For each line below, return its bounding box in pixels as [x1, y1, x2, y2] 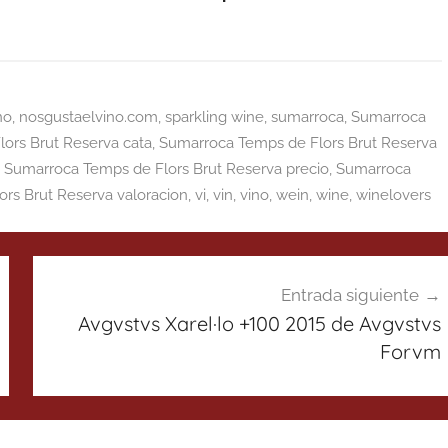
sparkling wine [164, 107, 264, 126]
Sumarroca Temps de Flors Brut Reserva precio [4, 159, 329, 178]
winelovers [356, 185, 431, 204]
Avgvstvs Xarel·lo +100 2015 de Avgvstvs [77, 311, 441, 336]
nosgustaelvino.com [18, 107, 158, 126]
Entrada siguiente [280, 285, 419, 305]
